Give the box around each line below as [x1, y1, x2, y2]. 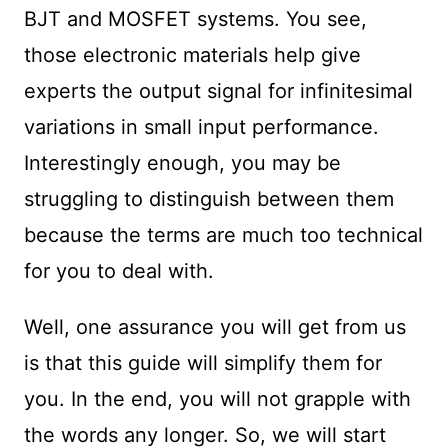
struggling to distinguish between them [23, 187, 394, 212]
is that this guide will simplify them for [23, 351, 382, 376]
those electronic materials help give [23, 43, 361, 68]
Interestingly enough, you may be [23, 151, 341, 176]
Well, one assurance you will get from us [23, 315, 406, 340]
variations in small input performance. [23, 115, 379, 140]
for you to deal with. [23, 259, 214, 284]
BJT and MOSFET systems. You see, [23, 7, 367, 32]
